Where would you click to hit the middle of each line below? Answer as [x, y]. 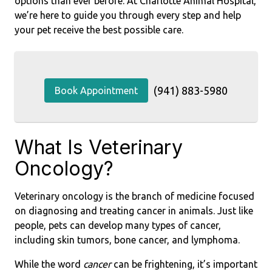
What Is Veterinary [99, 147]
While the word [49, 264]
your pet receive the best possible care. [99, 30]
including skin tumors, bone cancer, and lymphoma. [127, 240]
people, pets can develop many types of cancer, [118, 225]
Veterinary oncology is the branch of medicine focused [134, 196]
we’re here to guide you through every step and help [128, 15]
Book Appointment [96, 90]
